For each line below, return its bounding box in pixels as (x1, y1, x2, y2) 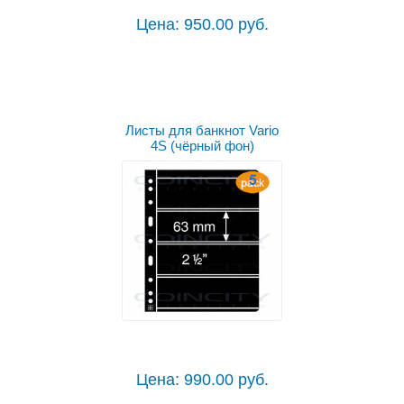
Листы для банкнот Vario (125, 123, 279, 139)
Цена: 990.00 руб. (135, 371, 269, 390)
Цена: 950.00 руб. (135, 15, 269, 34)
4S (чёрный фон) (150, 138, 254, 154)
